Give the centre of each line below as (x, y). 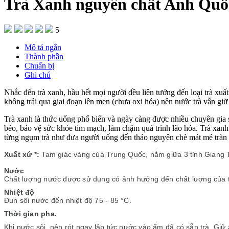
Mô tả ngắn (43, 47)
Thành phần (44, 56)
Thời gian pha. (30, 213)
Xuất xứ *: (22, 154)
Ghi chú (38, 75)
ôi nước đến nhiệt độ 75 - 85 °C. (77, 200)
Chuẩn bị (39, 65)
